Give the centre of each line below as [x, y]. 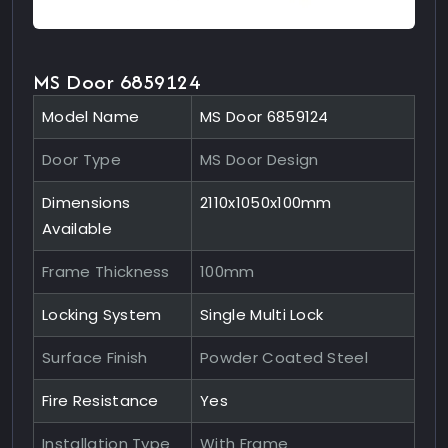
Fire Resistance [100, 400]
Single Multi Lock [262, 314]
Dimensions [86, 202]
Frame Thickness [106, 271]
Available [77, 228]
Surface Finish [95, 357]
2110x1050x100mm [266, 202]
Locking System [102, 314]
